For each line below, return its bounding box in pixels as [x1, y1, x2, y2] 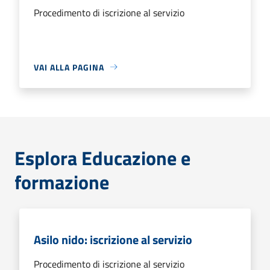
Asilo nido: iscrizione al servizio [34, 230, 192, 249]
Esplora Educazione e [14, 143, 190, 172]
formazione [14, 167, 109, 196]
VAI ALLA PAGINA [34, 60, 104, 74]
